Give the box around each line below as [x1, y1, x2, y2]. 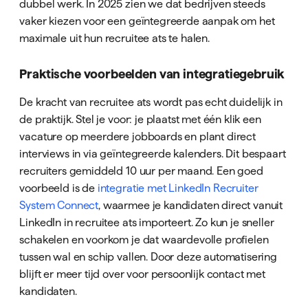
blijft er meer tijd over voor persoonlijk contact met [19, 267, 265, 280]
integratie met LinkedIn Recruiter [97, 181, 258, 195]
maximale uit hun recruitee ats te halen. [19, 31, 210, 44]
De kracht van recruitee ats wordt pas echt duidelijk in [19, 96, 283, 109]
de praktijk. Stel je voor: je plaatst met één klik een [19, 113, 261, 126]
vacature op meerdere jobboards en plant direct [19, 130, 256, 143]
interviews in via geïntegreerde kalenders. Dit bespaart [19, 147, 286, 160]
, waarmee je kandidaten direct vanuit [98, 199, 283, 212]
